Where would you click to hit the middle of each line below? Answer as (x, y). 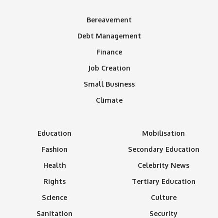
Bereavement (109, 20)
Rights (54, 182)
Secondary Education (163, 149)
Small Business (109, 84)
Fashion (54, 149)
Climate (109, 100)
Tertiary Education (163, 182)
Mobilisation (163, 133)
